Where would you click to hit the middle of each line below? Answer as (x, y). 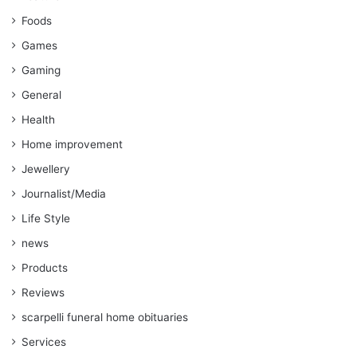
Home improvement (72, 144)
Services (44, 342)
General (41, 95)
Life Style (46, 218)
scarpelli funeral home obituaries (105, 317)
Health (38, 120)
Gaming (41, 70)
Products (45, 268)
